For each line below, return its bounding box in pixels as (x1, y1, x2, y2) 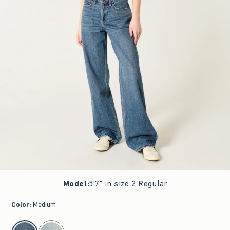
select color (11, 221, 40, 227)
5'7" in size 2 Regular (89, 179, 167, 189)
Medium (33, 200, 56, 209)
